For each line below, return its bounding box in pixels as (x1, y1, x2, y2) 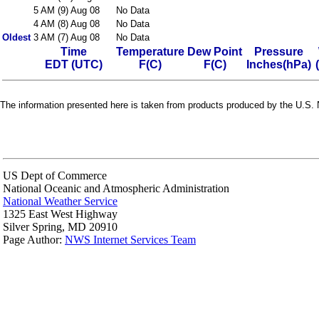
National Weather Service (3, 194, 117, 207)
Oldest (2, 32, 31, 43)
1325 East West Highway (3, 207, 117, 220)
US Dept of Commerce (3, 169, 107, 182)
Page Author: (3, 233, 65, 246)
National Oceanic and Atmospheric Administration (3, 182, 229, 194)
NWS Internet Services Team (65, 233, 196, 246)
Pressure (254, 46, 303, 58)
